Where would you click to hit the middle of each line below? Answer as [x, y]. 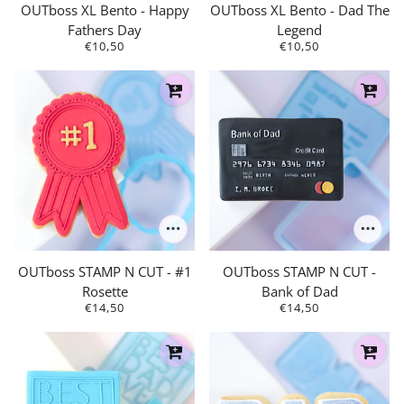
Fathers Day [105, 29]
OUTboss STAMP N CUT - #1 [105, 272]
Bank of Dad [299, 292]
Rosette [105, 292]
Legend [299, 29]
